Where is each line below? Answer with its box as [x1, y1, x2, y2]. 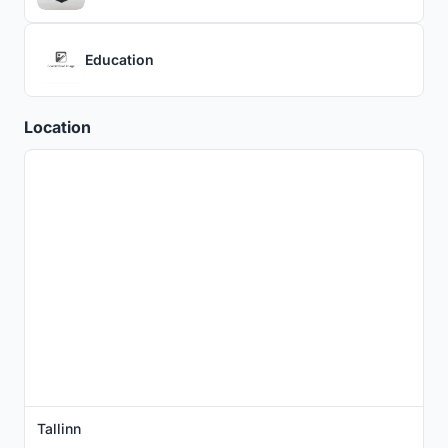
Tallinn [37, 419, 81, 437]
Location [24, 116, 91, 137]
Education [85, 51, 154, 69]
